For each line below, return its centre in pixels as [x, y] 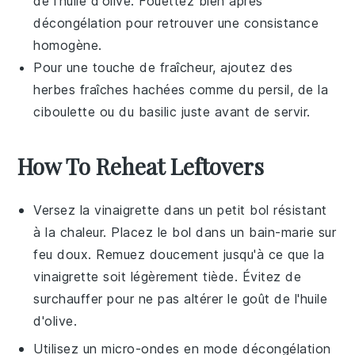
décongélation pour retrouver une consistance [176, 23]
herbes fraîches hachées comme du [146, 90]
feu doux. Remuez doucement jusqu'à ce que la [179, 254]
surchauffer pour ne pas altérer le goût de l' [167, 299]
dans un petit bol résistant [243, 210]
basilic [158, 112]
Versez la [64, 210]
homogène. [68, 45]
